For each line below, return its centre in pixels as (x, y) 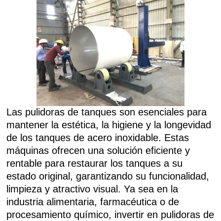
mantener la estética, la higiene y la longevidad (109, 125)
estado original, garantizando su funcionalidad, (108, 176)
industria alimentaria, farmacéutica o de (93, 202)
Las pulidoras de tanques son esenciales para (107, 112)
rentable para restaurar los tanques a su (95, 163)
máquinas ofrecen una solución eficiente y (98, 150)
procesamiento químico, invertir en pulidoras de (110, 215)
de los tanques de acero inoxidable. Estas (98, 138)
